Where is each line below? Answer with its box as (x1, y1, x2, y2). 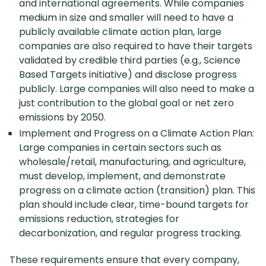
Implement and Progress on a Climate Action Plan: (19, 126, 254, 140)
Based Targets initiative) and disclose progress (19, 67, 237, 81)
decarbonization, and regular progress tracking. (19, 226, 244, 240)
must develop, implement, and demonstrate (19, 169, 226, 183)
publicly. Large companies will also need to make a (19, 81, 254, 96)
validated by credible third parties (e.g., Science (19, 53, 240, 67)
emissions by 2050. (19, 110, 108, 124)
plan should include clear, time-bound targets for (19, 197, 249, 211)
